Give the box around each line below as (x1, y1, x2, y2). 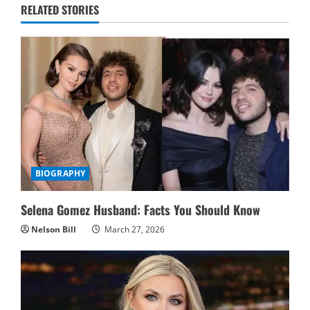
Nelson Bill (31, 223, 76, 235)
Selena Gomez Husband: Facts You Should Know (21, 200, 260, 219)
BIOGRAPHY (35, 167, 85, 179)
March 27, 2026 (102, 223, 165, 235)
